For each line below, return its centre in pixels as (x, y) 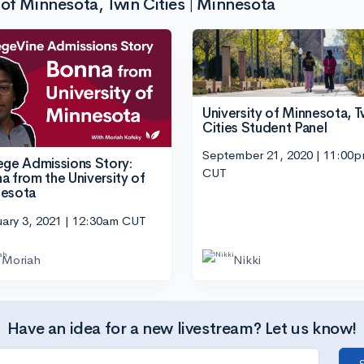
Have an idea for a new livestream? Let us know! (182, 328)
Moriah (21, 259)
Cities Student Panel (265, 128)
